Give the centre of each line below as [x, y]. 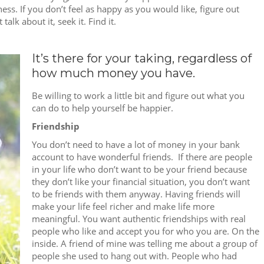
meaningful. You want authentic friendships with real [139, 218]
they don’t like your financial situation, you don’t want [141, 181]
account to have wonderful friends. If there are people [142, 156]
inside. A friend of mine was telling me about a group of [145, 243]
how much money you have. [113, 73]
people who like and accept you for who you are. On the [146, 231]
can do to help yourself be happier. [103, 108]
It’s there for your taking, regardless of [142, 58]
